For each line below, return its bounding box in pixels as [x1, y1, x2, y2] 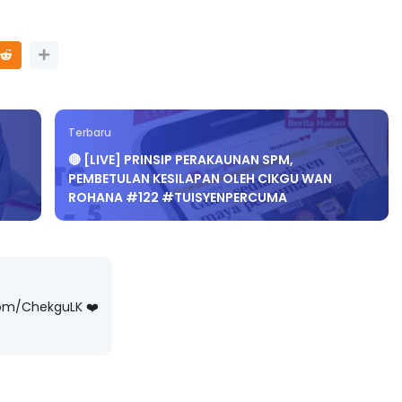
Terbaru [68, 110, 112, 126]
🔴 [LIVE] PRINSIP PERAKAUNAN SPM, [68, 135, 294, 154]
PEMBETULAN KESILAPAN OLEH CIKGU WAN [68, 154, 333, 173]
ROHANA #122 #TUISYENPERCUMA [68, 173, 288, 192]
